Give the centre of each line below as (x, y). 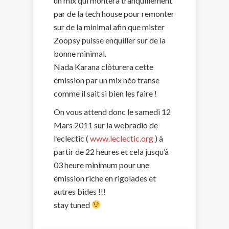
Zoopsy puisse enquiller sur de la (110, 40)
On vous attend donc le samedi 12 (112, 111)
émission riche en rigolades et (105, 178)
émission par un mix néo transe (107, 80)
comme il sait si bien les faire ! (105, 93)
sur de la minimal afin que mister (109, 27)
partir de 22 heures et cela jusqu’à (111, 151)
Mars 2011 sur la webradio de (106, 125)
